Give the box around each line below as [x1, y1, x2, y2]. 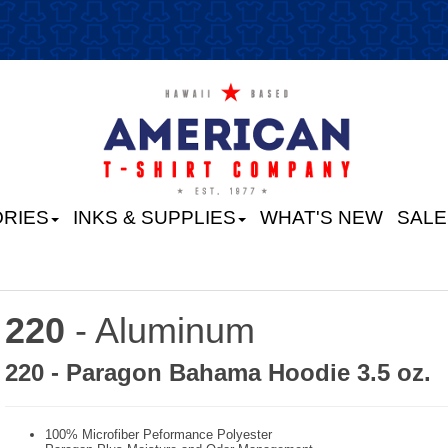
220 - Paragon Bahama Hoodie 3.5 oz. [5, 359, 431, 387]
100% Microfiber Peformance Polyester [45, 427, 272, 443]
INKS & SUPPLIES [73, 207, 236, 229]
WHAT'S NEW [260, 207, 383, 229]
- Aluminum [75, 310, 255, 352]
